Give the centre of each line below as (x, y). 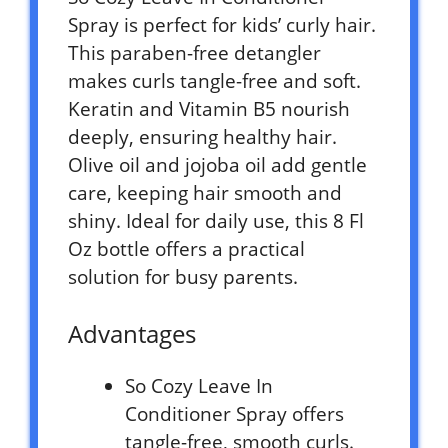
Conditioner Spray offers (234, 414)
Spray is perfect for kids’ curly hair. (222, 25)
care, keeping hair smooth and (205, 193)
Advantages (132, 334)
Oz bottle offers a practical (186, 249)
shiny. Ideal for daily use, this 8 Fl (216, 221)
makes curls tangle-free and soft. (214, 81)
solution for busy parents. (183, 277)
